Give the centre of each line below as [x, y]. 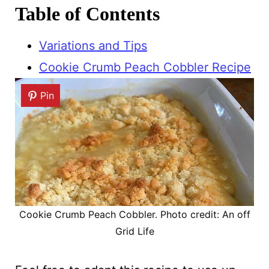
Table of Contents [87, 14]
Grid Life [134, 231]
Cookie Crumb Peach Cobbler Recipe [145, 67]
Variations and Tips [93, 45]
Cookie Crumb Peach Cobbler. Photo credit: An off [134, 215]
